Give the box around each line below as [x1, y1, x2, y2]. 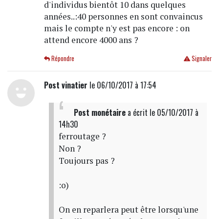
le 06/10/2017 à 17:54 [87, 79, 156, 91]
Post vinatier [44, 79, 88, 91]
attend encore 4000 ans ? [44, 34, 138, 45]
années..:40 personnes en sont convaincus [44, 10, 203, 22]
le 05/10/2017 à [149, 106, 198, 118]
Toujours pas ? [58, 154, 115, 166]
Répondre [50, 53, 75, 63]
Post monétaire [73, 106, 126, 118]
